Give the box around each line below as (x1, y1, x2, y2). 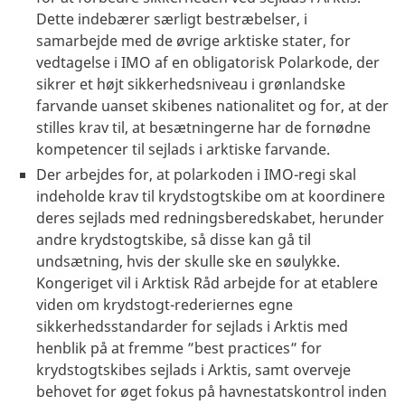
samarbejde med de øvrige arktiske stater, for (36, 30, 351, 51)
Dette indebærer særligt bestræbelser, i (36, 8, 307, 29)
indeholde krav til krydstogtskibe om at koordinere (36, 185, 385, 206)
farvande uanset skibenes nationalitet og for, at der (36, 95, 389, 116)
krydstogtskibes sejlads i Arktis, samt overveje (36, 359, 351, 380)
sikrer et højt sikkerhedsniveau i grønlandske (36, 73, 345, 94)
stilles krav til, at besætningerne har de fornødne (36, 117, 371, 137)
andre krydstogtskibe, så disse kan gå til (36, 229, 311, 250)
